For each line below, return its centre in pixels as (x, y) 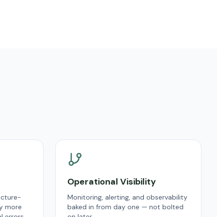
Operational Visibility (112, 182)
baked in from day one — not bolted (125, 207)
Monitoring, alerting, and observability (127, 197)
